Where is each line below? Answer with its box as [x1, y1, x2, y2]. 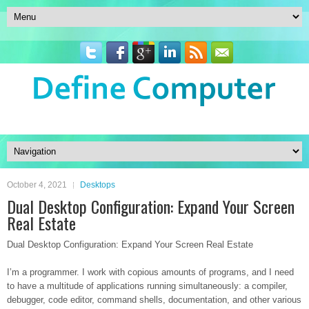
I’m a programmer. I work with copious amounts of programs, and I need [7, 267, 294, 277]
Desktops [80, 180, 115, 190]
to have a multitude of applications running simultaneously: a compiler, [7, 281, 288, 291]
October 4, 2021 [7, 180, 67, 190]
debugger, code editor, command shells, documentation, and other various [7, 295, 301, 305]
